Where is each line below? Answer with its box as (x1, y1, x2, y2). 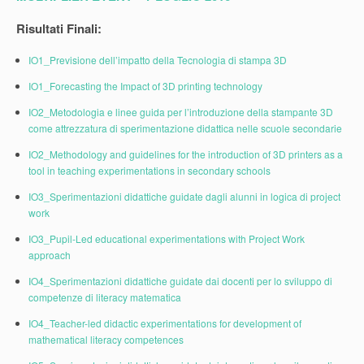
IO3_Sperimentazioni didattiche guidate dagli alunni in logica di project (28, 188, 340, 203)
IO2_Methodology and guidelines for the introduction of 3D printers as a (28, 146, 343, 161)
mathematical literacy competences (28, 331, 184, 346)
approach (28, 247, 71, 262)
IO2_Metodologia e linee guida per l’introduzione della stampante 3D (28, 104, 333, 119)
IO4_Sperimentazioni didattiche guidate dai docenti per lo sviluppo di (28, 273, 332, 288)
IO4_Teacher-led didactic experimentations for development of (28, 315, 301, 330)
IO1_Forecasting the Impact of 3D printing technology (28, 78, 262, 93)
